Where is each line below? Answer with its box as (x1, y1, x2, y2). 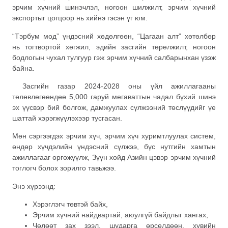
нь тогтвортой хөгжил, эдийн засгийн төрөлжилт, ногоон (12, 42, 216, 51)
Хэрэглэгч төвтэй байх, (33, 200, 108, 209)
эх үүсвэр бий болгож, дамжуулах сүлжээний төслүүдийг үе (12, 103, 216, 111)
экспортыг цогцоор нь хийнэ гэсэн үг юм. (12, 14, 148, 22)
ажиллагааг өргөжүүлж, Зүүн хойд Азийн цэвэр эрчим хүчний (12, 153, 216, 162)
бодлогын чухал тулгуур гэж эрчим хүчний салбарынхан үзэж (12, 53, 216, 62)
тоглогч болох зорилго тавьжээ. (12, 164, 116, 173)
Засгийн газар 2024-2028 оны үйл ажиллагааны (22, 82, 216, 90)
